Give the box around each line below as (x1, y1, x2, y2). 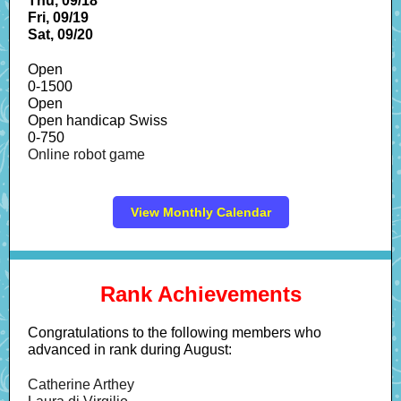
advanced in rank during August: (28, 342, 232, 357)
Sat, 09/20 (28, 27, 93, 42)
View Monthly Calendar (130, 205, 271, 219)
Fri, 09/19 (28, 10, 89, 25)
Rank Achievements (99, 282, 302, 306)
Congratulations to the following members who (28, 325, 321, 340)
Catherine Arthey (28, 377, 134, 392)
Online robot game (28, 147, 145, 162)
